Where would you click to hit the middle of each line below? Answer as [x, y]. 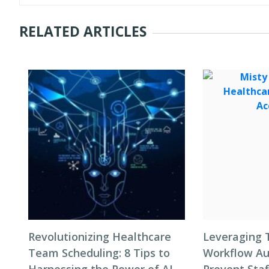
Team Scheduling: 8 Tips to [99, 253]
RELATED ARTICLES [83, 31]
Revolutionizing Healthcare [100, 237]
